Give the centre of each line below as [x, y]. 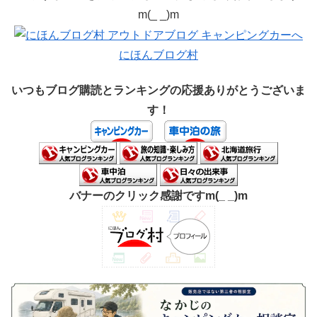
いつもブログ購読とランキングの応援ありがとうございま [158, 91]
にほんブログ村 [158, 54]
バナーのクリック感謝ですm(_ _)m [158, 196]
